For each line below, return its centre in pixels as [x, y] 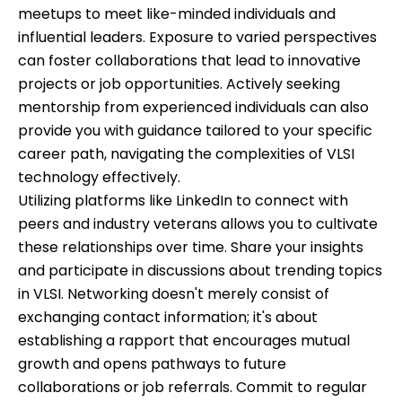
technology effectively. [99, 178]
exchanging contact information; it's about [168, 318]
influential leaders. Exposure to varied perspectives [197, 38]
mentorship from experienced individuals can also [193, 108]
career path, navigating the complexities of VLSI [186, 154]
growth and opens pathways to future [152, 364]
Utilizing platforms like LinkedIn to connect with [183, 201]
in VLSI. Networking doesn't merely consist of [174, 294]
